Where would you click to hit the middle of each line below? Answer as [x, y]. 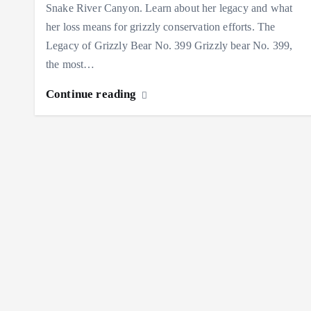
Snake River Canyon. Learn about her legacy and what [169, 8]
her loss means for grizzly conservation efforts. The [161, 27]
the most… [70, 65]
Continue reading [93, 94]
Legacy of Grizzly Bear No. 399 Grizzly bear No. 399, [169, 46]
